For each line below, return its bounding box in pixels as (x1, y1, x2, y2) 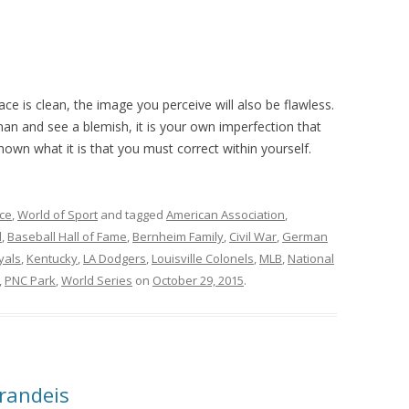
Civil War (229, 227, 277, 245)
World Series (61, 271, 132, 288)
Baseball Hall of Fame (7, 227, 127, 245)
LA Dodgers (83, 249, 146, 267)
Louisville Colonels (152, 249, 254, 267)
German (282, 227, 328, 245)
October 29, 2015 (152, 271, 244, 288)
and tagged (98, 205, 166, 223)
